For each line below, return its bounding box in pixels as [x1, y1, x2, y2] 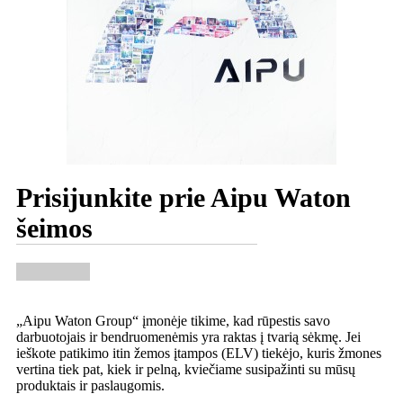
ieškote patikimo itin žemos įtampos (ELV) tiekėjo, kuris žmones [16, 345, 381, 361]
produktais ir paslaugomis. [16, 377, 165, 393]
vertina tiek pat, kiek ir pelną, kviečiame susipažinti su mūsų [16, 361, 355, 377]
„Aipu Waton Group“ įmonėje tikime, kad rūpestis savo [16, 312, 330, 328]
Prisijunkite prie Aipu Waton [16, 182, 351, 212]
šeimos [16, 212, 93, 243]
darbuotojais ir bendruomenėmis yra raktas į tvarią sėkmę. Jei [16, 328, 361, 345]
